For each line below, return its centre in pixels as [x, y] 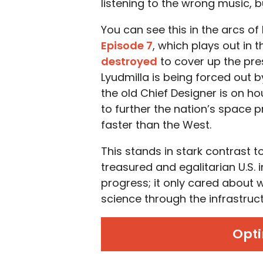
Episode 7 [127, 45]
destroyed [129, 61]
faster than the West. [156, 125]
